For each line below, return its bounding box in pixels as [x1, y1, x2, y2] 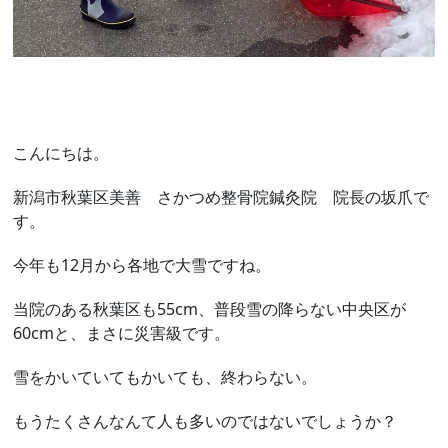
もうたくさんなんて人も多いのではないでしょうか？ [13, 410, 398, 433]
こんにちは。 [13, 142, 110, 165]
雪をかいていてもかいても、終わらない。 [13, 366, 318, 389]
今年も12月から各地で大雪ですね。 [13, 254, 272, 277]
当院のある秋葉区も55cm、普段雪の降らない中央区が [13, 298, 407, 321]
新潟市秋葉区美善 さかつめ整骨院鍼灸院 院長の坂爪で [13, 186, 430, 209]
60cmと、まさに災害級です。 [13, 322, 231, 345]
